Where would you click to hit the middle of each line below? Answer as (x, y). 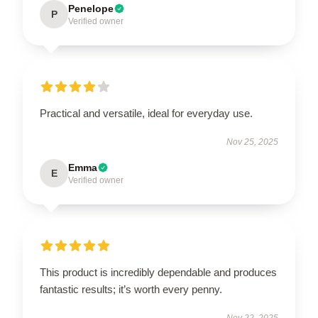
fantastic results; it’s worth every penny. (131, 289)
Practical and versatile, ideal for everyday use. (146, 113)
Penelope (91, 8)
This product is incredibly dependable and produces (158, 272)
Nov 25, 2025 (252, 142)
